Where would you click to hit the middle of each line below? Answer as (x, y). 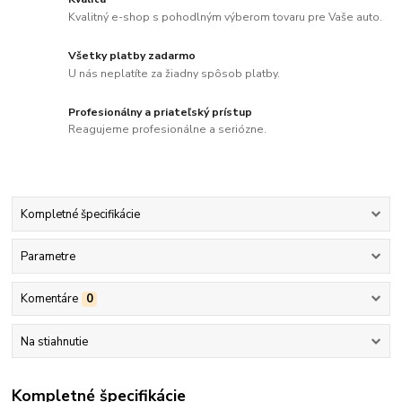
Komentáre (49, 299)
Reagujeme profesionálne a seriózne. (168, 130)
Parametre (48, 257)
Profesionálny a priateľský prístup (161, 112)
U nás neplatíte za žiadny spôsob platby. (175, 73)
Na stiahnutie (54, 341)
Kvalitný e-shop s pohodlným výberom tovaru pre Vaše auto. (226, 17)
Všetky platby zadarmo (132, 55)
